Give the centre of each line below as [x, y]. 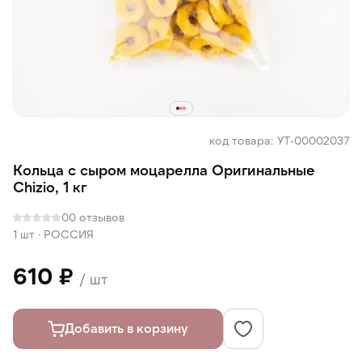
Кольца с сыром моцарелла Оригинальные [164, 170]
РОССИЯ [69, 234]
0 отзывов [97, 217]
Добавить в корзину [126, 328]
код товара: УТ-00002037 [279, 140]
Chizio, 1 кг [50, 187]
